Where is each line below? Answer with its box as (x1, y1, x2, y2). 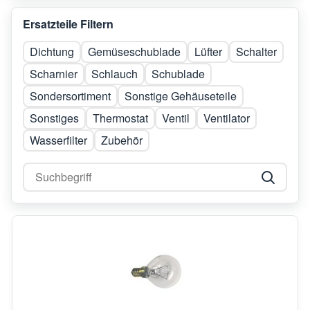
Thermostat (93, 109, 148, 126)
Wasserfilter (30, 131, 87, 148)
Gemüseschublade (88, 43, 181, 60)
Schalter (236, 43, 277, 60)
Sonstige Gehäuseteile (125, 87, 237, 104)
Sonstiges (30, 109, 79, 126)
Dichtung (30, 43, 74, 60)
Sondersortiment (30, 87, 111, 104)
